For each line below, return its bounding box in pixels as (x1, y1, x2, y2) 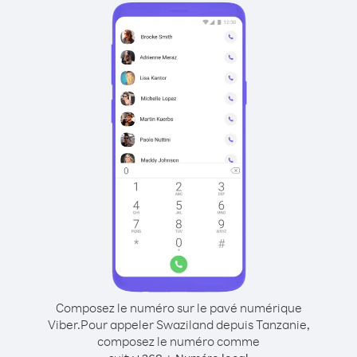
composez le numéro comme (97, 333, 260, 349)
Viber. (47, 316, 80, 332)
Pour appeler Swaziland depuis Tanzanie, (80, 316, 310, 332)
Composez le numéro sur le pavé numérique (55, 300, 302, 316)
